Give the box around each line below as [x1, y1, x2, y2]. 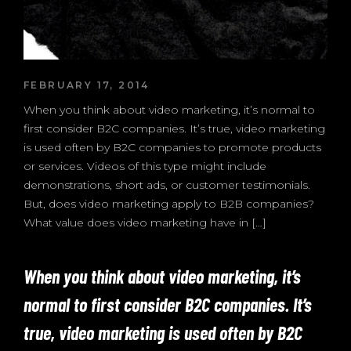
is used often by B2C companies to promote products [24, 140, 321, 154]
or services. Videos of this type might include [24, 159, 266, 173]
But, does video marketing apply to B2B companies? [24, 197, 314, 211]
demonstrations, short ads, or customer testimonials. [24, 178, 310, 192]
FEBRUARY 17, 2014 [24, 79, 150, 91]
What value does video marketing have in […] [24, 215, 266, 230]
